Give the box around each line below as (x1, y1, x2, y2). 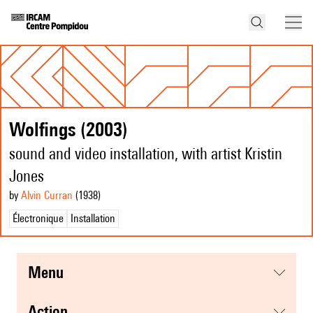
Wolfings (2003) (9, 117, 128, 141)
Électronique (13, 212, 64, 226)
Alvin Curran (21, 189, 73, 203)
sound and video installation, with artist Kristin (9, 144, 282, 163)
